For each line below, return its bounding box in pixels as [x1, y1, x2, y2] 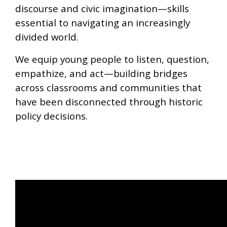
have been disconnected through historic [15, 95, 203, 108]
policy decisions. [15, 109, 88, 123]
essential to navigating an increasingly [15, 16, 190, 29]
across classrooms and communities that [15, 81, 202, 94]
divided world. [15, 30, 79, 44]
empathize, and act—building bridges [15, 67, 187, 80]
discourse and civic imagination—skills [15, 2, 189, 15]
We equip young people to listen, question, [15, 53, 209, 66]
